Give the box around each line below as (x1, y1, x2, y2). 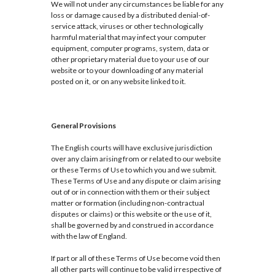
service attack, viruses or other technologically (50, 21, 203, 31)
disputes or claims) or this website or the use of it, (50, 209, 212, 219)
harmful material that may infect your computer (50, 33, 206, 42)
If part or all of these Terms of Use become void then (50, 254, 220, 263)
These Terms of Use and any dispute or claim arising (50, 176, 220, 186)
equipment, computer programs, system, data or (50, 44, 209, 53)
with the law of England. (50, 231, 127, 241)
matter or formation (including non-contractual (50, 198, 204, 208)
